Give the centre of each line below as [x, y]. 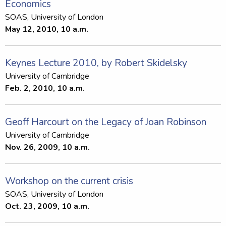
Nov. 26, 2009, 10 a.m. [47, 147]
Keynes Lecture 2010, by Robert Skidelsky [96, 63]
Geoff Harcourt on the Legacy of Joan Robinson [106, 122]
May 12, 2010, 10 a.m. [47, 29]
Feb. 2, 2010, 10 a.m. [45, 88]
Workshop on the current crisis [69, 181]
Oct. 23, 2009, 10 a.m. [47, 206]
